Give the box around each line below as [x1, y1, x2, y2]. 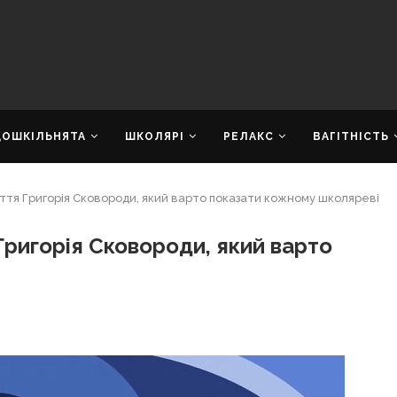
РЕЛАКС [223, 130, 274, 143]
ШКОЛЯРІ [125, 130, 184, 143]
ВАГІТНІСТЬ [313, 130, 389, 143]
